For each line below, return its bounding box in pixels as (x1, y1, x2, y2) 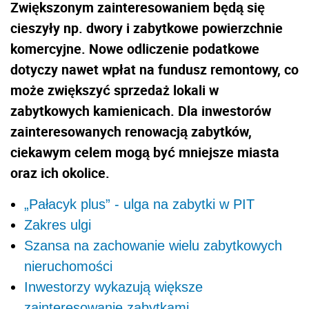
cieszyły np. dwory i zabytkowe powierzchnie (10, 18, 283, 37)
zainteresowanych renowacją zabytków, (10, 121, 252, 141)
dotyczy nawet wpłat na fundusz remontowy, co (10, 59, 299, 79)
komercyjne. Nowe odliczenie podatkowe (10, 39, 259, 58)
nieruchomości (24, 258, 112, 274)
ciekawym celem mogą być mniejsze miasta (10, 142, 279, 161)
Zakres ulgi (24, 217, 91, 232)
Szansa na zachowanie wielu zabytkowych (24, 237, 282, 253)
